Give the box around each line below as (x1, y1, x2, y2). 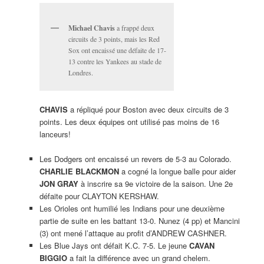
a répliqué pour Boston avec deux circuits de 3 (67, 104, 229, 115)
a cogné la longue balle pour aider (118, 166, 236, 177)
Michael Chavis (68, 22, 115, 33)
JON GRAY (39, 178, 78, 190)
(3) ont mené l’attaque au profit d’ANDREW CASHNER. (39, 227, 227, 239)
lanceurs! (39, 128, 71, 140)
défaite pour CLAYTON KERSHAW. (39, 190, 159, 202)
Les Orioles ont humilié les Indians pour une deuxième (39, 203, 225, 214)
